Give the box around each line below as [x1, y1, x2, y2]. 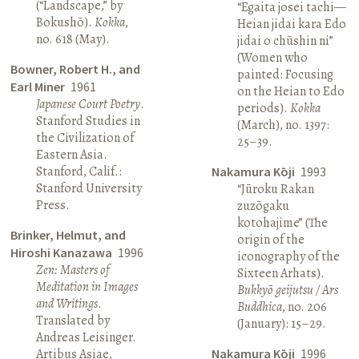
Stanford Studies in [36, 111, 141, 130]
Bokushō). [36, 13, 95, 31]
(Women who [236, 48, 308, 67]
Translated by [36, 311, 111, 329]
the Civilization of [36, 128, 135, 147]
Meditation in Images [36, 277, 139, 296]
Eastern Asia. [36, 145, 108, 163]
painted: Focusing [236, 65, 333, 83]
